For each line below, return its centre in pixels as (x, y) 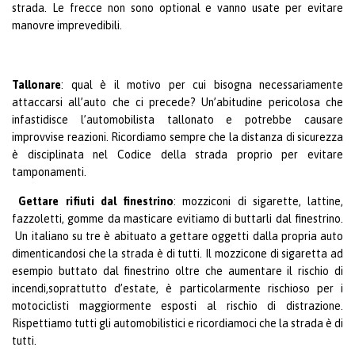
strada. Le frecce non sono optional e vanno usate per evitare (177, 8)
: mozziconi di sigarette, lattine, (258, 201)
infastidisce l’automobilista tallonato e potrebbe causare (177, 119)
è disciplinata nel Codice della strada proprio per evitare (177, 154)
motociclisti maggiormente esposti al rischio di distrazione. (177, 305)
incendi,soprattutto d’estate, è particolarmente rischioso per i (177, 288)
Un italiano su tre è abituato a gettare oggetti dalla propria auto (177, 236)
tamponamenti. (49, 172)
